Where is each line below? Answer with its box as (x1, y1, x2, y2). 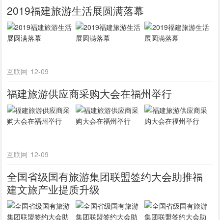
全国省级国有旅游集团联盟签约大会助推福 (7, 169, 203, 184)
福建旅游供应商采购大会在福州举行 (7, 86, 172, 101)
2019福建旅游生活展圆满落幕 (7, 3, 144, 18)
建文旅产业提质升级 (7, 182, 100, 196)
